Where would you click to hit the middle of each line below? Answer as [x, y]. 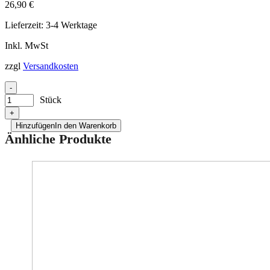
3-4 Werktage [71, 25]
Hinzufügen [35, 126]
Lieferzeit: [25, 25]
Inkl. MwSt [27, 46]
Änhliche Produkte [58, 139]
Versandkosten [51, 66]
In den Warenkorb [86, 126]
